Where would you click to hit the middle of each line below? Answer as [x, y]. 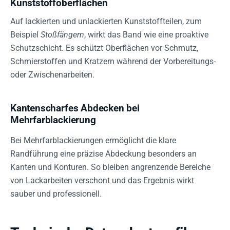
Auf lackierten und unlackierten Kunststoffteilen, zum [106, 21]
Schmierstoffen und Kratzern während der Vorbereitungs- [113, 61]
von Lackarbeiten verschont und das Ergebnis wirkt [102, 180]
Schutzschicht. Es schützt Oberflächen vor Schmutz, [104, 48]
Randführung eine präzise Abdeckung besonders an [103, 154]
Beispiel [25, 35]
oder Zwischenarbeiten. [52, 75]
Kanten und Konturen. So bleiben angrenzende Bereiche [110, 167]
